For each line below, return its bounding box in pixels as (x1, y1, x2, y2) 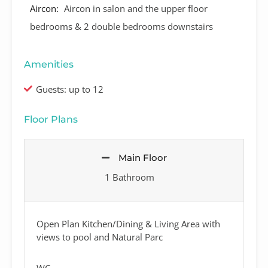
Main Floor (118, 151, 167, 163)
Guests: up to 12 (36, 83, 103, 95)
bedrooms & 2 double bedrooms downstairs (30, 20, 213, 32)
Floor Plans (24, 113, 78, 125)
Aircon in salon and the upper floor (64, 2, 208, 14)
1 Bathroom (105, 170, 154, 183)
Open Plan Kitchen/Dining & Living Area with (36, 217, 220, 230)
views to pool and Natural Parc (36, 230, 163, 243)
